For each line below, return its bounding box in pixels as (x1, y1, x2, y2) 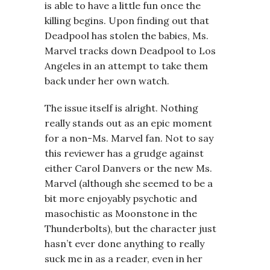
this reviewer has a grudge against (45, 147, 204, 159)
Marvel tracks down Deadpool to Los (45, 45, 216, 57)
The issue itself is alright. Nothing (45, 102, 198, 114)
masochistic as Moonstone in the (45, 207, 197, 219)
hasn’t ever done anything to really (45, 237, 204, 250)
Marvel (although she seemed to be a (45, 177, 213, 189)
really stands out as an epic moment (45, 117, 212, 129)
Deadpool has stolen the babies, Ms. (45, 30, 209, 42)
